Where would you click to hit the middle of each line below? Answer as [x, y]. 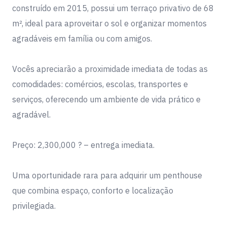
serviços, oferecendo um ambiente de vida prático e [106, 100]
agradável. [31, 115]
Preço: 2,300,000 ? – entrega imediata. [83, 145]
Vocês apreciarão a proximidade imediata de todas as [110, 69]
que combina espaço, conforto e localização [93, 191]
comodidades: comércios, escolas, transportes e [100, 84]
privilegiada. [34, 206]
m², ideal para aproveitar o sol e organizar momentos [109, 24]
